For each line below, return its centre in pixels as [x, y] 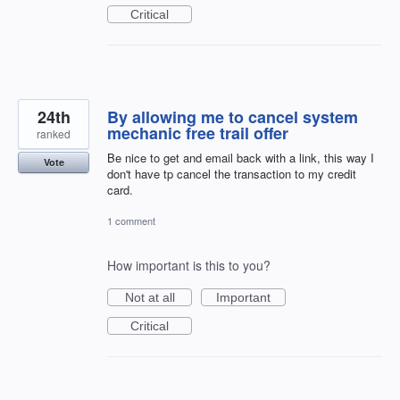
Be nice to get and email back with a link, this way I [241, 157]
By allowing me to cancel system [233, 117]
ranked [54, 133]
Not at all [150, 297]
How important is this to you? [189, 265]
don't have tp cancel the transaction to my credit [232, 173]
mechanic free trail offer [198, 133]
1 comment [131, 220]
